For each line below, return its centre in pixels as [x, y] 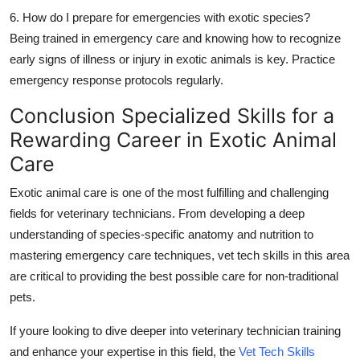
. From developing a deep [238, 213]
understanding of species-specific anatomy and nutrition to [162, 234]
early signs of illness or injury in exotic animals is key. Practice [172, 59]
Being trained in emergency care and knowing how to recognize [175, 38]
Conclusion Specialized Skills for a [172, 115]
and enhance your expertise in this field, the [123, 351]
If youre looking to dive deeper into [100, 330]
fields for [33, 213]
